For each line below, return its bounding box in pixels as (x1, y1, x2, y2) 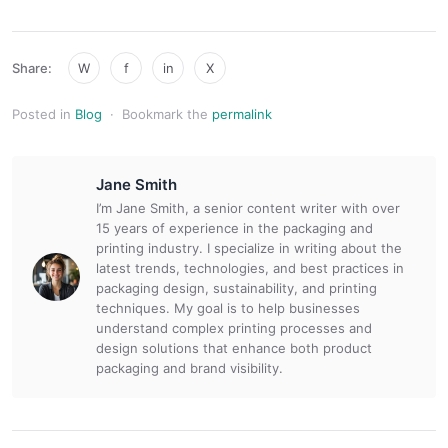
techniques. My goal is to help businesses (96, 300, 360, 316)
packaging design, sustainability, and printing (96, 280, 377, 296)
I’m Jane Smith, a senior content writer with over (96, 200, 400, 216)
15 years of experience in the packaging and (96, 220, 373, 236)
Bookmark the (122, 106, 212, 122)
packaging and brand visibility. (96, 360, 283, 376)
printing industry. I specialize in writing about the (96, 240, 402, 256)
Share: (12, 60, 52, 76)
